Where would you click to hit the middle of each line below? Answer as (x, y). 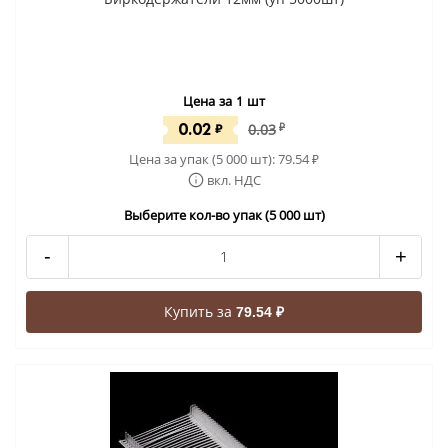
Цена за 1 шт (224, 100)
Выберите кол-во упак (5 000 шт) (224, 214)
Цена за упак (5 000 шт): (203, 158)
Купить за (200, 311)
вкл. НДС (233, 179)
